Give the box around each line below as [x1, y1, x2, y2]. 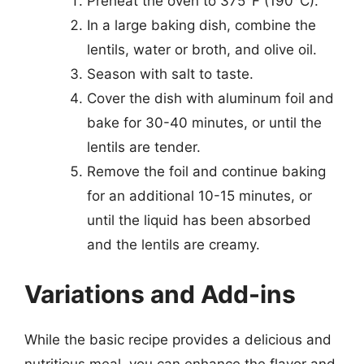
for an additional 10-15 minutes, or [86, 187, 312, 204]
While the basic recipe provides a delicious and [24, 331, 331, 348]
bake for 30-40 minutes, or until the [86, 114, 322, 131]
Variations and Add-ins [24, 279, 296, 309]
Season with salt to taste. [86, 65, 253, 82]
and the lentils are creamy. [86, 236, 260, 253]
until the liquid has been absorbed [86, 211, 311, 228]
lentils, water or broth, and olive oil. [86, 41, 317, 58]
